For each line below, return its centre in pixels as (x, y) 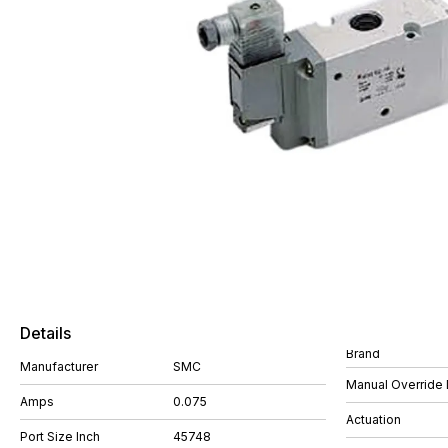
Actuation (373, 419)
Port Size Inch (60, 436)
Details (45, 333)
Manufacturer (59, 366)
